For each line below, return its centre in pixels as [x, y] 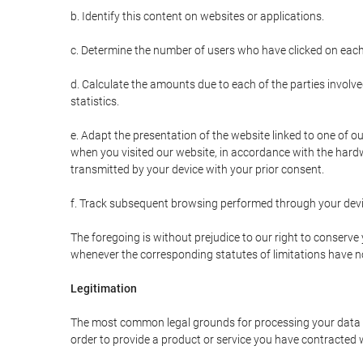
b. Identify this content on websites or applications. [197, 16]
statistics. [95, 101]
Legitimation [104, 288]
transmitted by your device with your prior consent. [197, 169]
